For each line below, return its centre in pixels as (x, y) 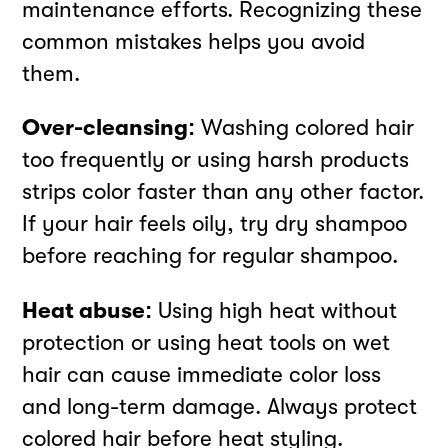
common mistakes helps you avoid (194, 41)
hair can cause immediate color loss (202, 374)
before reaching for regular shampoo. (210, 256)
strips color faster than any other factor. (223, 192)
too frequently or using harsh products (216, 160)
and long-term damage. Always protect (220, 406)
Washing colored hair (305, 128)
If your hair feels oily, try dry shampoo (215, 224)
